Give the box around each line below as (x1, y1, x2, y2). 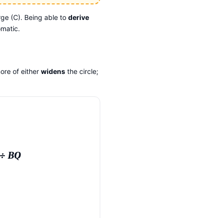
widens (41, 67, 65, 76)
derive (68, 13, 90, 22)
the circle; (65, 67, 98, 76)
